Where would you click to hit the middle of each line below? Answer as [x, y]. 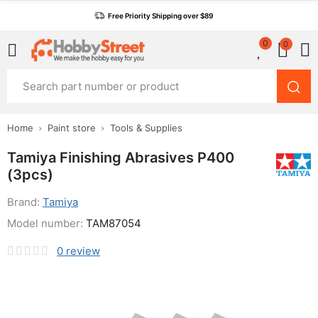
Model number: [46, 223]
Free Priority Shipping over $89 [160, 16]
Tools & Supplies [146, 128]
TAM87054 [114, 223]
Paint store [72, 128]
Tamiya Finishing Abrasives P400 [121, 158]
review [83, 251]
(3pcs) [30, 175]
